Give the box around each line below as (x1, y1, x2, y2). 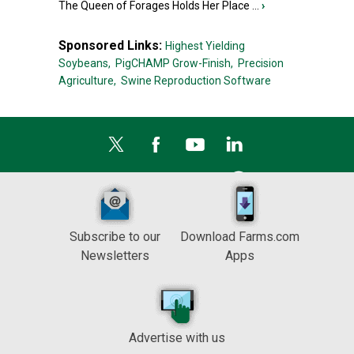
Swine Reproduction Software (121, 74, 271, 87)
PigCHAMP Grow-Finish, (115, 57, 233, 70)
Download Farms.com (179, 229, 299, 244)
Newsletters (80, 248, 149, 263)
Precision (238, 57, 284, 70)
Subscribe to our (69, 229, 160, 244)
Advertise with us (129, 330, 225, 345)
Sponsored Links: (58, 38, 165, 53)
